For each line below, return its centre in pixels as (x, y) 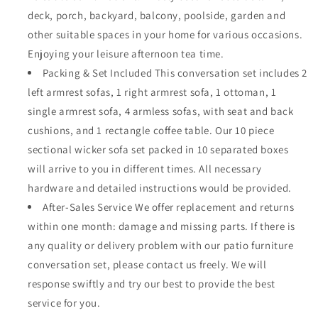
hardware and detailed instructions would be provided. (160, 188)
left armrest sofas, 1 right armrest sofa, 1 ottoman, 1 (152, 92)
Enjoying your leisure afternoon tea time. (126, 54)
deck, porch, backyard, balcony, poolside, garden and (157, 15)
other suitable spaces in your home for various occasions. (165, 34)
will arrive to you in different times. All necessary (145, 169)
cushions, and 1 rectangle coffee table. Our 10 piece (151, 130)
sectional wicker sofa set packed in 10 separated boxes (158, 149)
